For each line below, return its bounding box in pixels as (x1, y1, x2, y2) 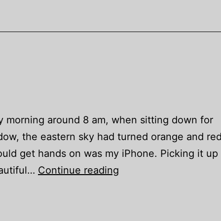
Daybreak (118, 181, 162, 193)
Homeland (118, 164, 166, 176)
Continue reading (38, 164, 119, 177)
